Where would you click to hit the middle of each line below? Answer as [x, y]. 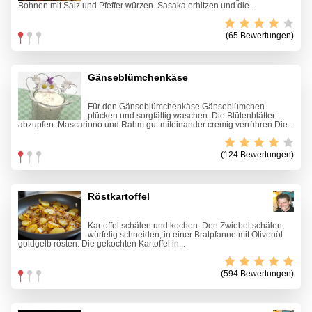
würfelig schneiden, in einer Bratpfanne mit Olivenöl [185, 235]
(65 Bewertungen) [260, 36]
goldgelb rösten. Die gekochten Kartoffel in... [102, 244]
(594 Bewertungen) [257, 274]
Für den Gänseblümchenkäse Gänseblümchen [176, 107]
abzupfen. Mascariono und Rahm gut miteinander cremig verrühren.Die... [156, 125]
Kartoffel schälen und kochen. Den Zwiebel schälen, [186, 226]
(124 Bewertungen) [257, 155]
